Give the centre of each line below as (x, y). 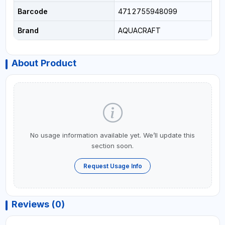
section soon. (113, 145)
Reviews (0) (38, 204)
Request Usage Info (113, 166)
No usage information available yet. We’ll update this (113, 135)
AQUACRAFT (139, 30)
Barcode (32, 11)
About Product (44, 63)
